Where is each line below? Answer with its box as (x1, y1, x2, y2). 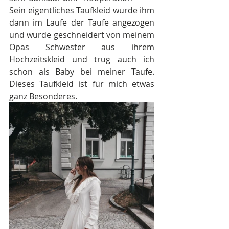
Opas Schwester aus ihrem (9, 41, 154, 53)
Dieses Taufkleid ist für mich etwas (9, 78, 154, 90)
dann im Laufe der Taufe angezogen (9, 17, 154, 29)
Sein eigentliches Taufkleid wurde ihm (9, 5, 154, 16)
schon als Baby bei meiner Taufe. (9, 66, 154, 78)
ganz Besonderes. (9, 90, 77, 102)
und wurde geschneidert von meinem (9, 29, 154, 41)
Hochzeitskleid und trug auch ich (9, 54, 154, 65)
